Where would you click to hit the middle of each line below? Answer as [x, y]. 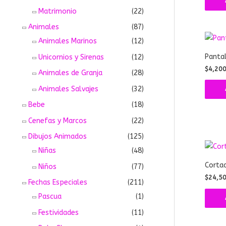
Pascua [50, 197]
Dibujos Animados [58, 137]
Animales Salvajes [68, 89]
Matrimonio [58, 11]
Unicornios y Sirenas [71, 57]
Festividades [59, 212]
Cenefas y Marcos [58, 121]
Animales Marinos [68, 41]
